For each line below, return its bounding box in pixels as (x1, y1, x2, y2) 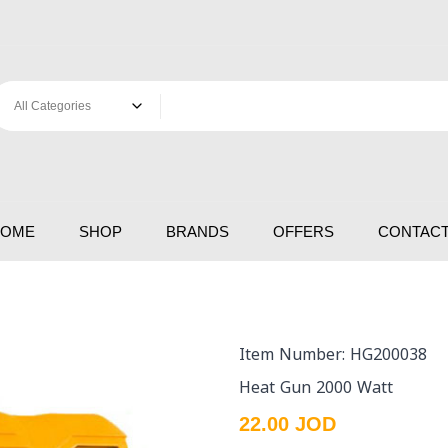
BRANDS (166, 222, 229, 240)
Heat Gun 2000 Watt (239, 371, 393, 403)
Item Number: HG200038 (239, 338, 427, 370)
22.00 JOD (239, 412, 336, 435)
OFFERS (273, 222, 334, 240)
